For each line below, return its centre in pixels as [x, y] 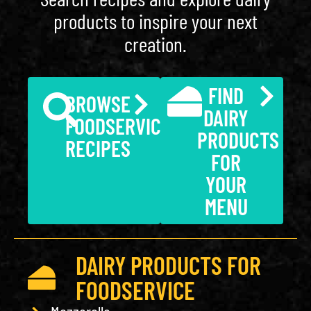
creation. [155, 43]
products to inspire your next [155, 20]
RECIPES [98, 148]
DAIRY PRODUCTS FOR [168, 264]
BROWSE [98, 103]
